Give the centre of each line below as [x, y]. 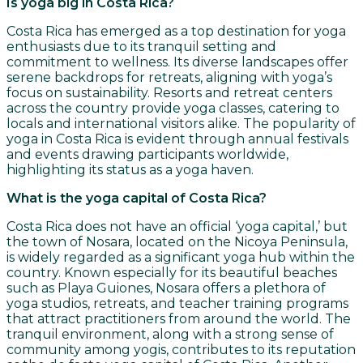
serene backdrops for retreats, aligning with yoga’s [169, 78]
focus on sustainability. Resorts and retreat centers [169, 93]
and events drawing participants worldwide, [147, 155]
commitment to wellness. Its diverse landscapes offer [177, 62]
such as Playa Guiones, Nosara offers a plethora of [166, 288]
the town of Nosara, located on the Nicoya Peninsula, [177, 242]
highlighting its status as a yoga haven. [130, 170]
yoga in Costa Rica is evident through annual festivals [177, 139]
